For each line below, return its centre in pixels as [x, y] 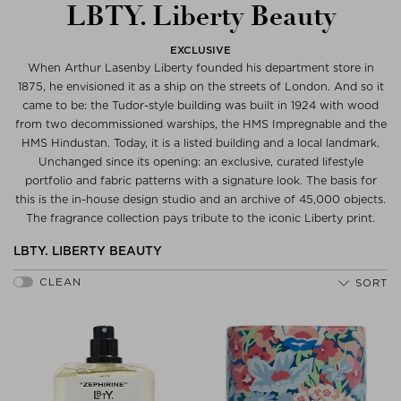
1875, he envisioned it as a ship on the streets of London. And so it [200, 87]
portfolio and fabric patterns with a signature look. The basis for [200, 181]
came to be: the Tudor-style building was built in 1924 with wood [200, 106]
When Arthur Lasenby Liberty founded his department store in [200, 68]
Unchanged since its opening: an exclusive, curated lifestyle [200, 162]
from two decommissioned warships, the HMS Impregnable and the [200, 124]
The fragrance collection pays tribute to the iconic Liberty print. [200, 218]
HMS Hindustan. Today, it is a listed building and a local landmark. [200, 143]
